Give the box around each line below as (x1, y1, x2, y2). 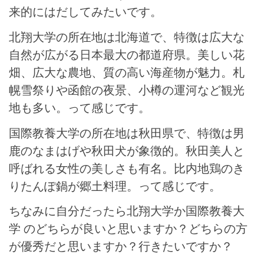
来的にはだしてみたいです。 (9, 4, 162, 20)
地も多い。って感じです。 (9, 99, 150, 115)
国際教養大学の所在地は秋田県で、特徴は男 (9, 124, 245, 141)
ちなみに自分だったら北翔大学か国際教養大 (9, 203, 245, 219)
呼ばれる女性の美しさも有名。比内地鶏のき (9, 160, 245, 176)
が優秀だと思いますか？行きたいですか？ (9, 238, 233, 255)
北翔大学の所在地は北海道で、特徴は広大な (9, 28, 245, 45)
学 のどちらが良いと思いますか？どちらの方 (9, 220, 247, 237)
